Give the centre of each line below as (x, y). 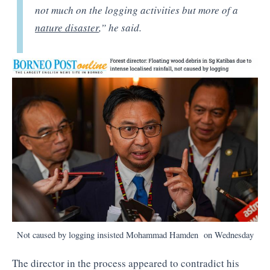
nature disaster (67, 27)
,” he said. (121, 27)
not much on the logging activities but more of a (137, 10)
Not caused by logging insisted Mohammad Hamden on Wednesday (135, 235)
